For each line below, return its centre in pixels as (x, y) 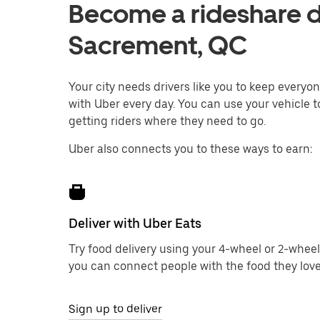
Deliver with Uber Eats (135, 223)
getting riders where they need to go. (167, 121)
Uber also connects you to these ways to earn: (190, 149)
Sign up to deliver (115, 309)
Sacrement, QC (158, 45)
